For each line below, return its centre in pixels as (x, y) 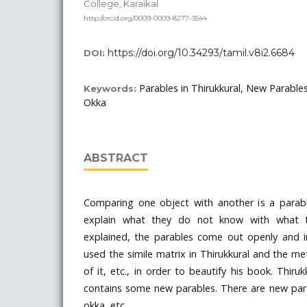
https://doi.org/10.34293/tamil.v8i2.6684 (201, 52)
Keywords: (111, 88)
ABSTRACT (116, 158)
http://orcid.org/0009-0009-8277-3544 (145, 18)
